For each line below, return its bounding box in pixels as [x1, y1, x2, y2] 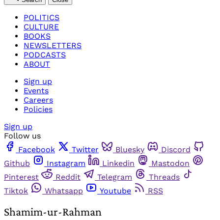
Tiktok [4, 186, 28, 195]
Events [24, 85, 49, 95]
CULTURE [24, 22, 59, 31]
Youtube [100, 186, 131, 195]
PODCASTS [24, 50, 66, 59]
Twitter [72, 144, 99, 154]
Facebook [18, 144, 55, 154]
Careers [24, 95, 53, 105]
